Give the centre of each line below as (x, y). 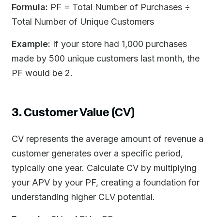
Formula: (30, 7)
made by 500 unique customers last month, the (106, 58)
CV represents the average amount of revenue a (108, 139)
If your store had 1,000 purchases (119, 44)
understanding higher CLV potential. (83, 197)
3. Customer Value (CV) (73, 112)
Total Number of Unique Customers (83, 22)
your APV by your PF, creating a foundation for (106, 182)
